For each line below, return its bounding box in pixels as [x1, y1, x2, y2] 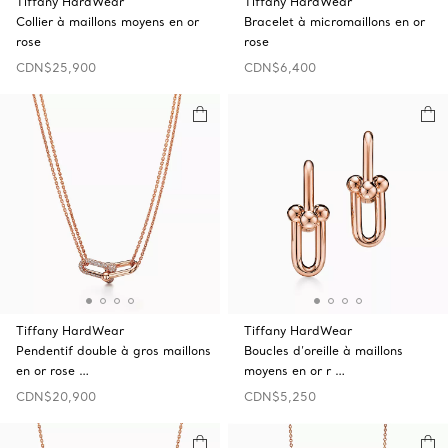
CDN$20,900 [16, 389, 96, 404]
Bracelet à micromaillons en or [244, 14, 425, 29]
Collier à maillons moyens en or [16, 14, 199, 29]
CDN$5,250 [244, 389, 316, 404]
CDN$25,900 [16, 60, 96, 75]
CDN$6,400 [244, 60, 316, 75]
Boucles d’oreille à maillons [244, 343, 403, 358]
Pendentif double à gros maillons [16, 343, 211, 358]
